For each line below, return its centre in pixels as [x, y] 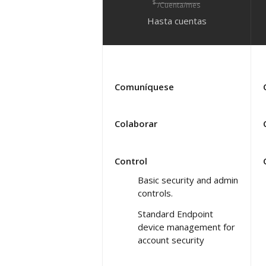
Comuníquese [144, 86]
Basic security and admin [188, 180]
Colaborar [136, 123]
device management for [186, 227]
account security [171, 240]
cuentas [190, 20]
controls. [155, 193]
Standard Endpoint [175, 213]
